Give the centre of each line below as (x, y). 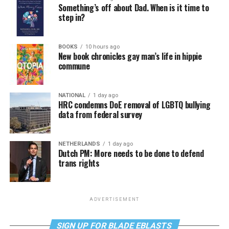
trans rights (79, 163)
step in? (72, 17)
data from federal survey (100, 114)
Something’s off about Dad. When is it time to (133, 7)
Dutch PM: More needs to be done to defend (131, 153)
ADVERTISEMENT (114, 199)
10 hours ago (102, 47)
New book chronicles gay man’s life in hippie (130, 56)
